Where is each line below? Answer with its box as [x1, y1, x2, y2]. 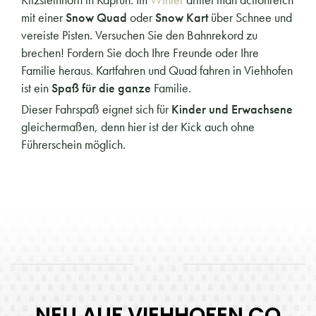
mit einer [21, 8, 66, 25]
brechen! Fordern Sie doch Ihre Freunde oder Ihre [21, 44, 259, 61]
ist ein [21, 79, 51, 96]
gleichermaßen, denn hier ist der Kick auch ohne [21, 118, 255, 135]
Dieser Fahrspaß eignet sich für [21, 100, 171, 117]
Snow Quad [66, 8, 127, 25]
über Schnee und [208, 8, 292, 25]
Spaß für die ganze [51, 79, 154, 96]
